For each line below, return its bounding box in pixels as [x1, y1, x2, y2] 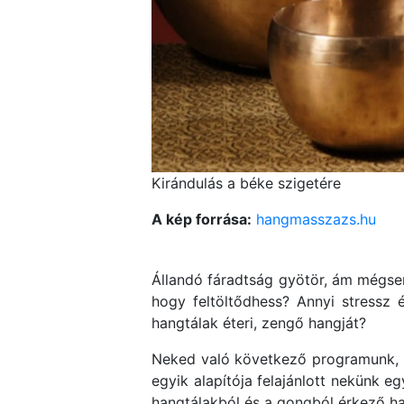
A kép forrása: [151, 210, 252, 229]
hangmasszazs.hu [256, 210, 376, 229]
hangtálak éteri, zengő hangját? [151, 314, 366, 333]
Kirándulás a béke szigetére [151, 174, 341, 193]
